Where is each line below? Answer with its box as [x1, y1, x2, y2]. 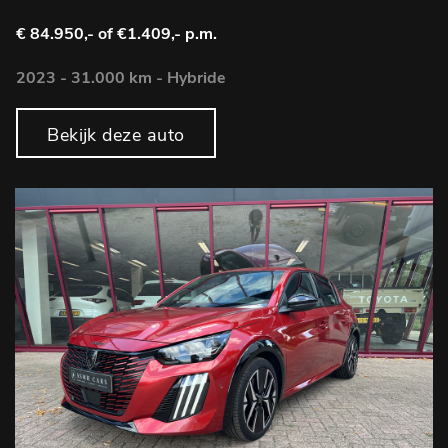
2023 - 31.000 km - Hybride [16, 67, 226, 90]
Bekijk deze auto [47, 123, 185, 148]
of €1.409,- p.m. [98, 23, 217, 46]
